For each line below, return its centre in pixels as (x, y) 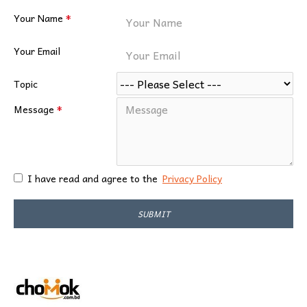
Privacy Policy (192, 178)
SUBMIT (153, 214)
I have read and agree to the (94, 178)
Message (34, 109)
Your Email (37, 51)
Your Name (38, 18)
